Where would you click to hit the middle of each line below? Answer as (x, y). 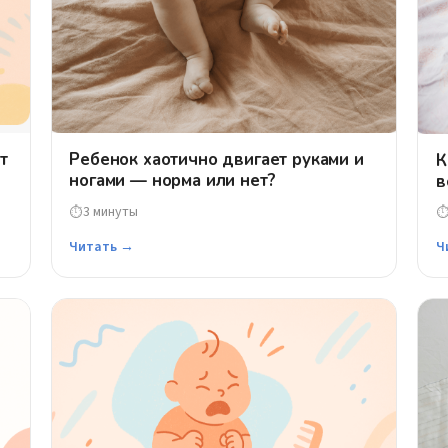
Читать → (102, 247)
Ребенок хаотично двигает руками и (216, 160)
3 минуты (111, 211)
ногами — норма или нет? (172, 181)
